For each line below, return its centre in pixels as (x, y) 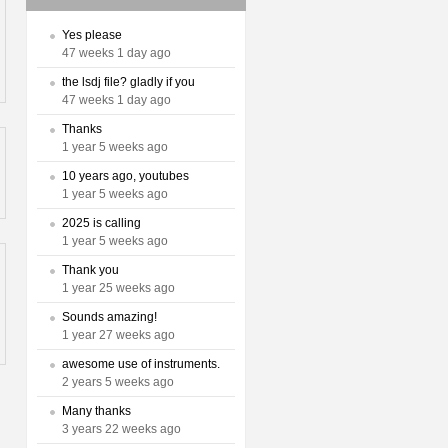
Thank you (90, 270)
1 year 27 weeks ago (118, 335)
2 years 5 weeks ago (118, 382)
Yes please (92, 35)
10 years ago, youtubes (125, 176)
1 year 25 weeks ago (118, 288)
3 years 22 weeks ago (121, 429)
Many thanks (96, 411)
